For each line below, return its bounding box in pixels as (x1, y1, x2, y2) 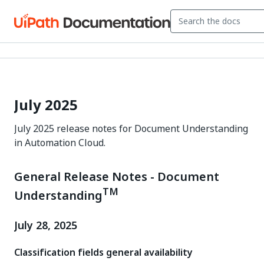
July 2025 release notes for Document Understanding (14, 121, 248, 136)
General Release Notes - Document (14, 168, 219, 186)
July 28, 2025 (14, 217, 77, 233)
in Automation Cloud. (14, 136, 105, 150)
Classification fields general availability (14, 245, 193, 259)
